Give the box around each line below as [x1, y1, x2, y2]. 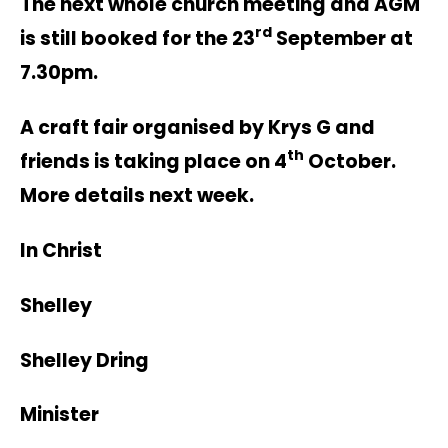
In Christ [20, 236, 102, 264]
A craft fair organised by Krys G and [20, 113, 375, 141]
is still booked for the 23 [20, 24, 255, 52]
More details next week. [20, 181, 254, 209]
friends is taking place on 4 [20, 147, 287, 175]
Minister [20, 401, 99, 429]
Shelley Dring [20, 346, 149, 374]
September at [272, 24, 413, 52]
